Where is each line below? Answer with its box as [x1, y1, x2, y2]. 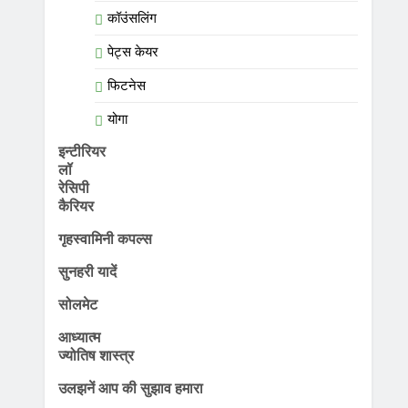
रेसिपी [57, 178, 89, 197]
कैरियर [57, 197, 94, 215]
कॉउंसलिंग [107, 10, 157, 26]
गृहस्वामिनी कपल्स [57, 229, 152, 248]
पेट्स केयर [107, 44, 158, 60]
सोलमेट [57, 295, 97, 313]
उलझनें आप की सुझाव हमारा [57, 379, 203, 397]
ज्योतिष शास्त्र [57, 346, 134, 364]
